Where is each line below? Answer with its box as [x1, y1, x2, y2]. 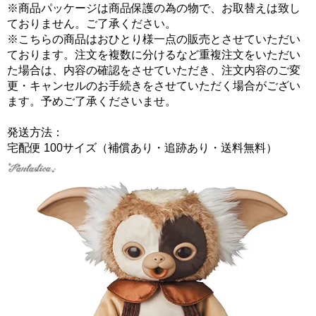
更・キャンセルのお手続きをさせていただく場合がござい [7, 80, 300, 92]
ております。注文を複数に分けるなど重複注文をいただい [7, 49, 300, 61]
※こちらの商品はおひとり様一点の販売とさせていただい [7, 33, 300, 46]
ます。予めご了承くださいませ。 [7, 95, 176, 108]
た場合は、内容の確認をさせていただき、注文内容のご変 [7, 64, 300, 77]
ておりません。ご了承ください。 [7, 18, 176, 30]
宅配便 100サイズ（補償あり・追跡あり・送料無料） [7, 142, 277, 154]
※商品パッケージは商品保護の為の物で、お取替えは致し [7, 2, 300, 15]
